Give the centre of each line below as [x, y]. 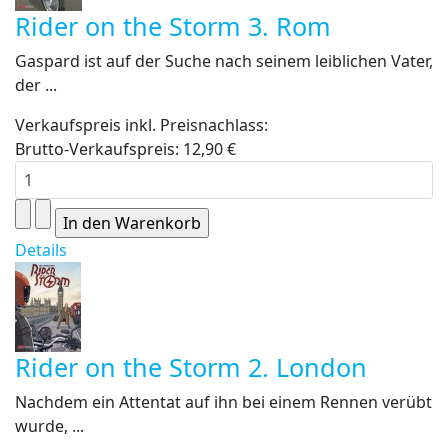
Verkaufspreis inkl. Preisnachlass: [141, 125]
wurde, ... [49, 426]
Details [41, 250]
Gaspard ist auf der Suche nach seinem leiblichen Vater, [224, 61]
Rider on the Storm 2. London [191, 367]
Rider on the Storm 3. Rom [173, 26]
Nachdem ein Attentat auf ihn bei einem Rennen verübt [223, 402]
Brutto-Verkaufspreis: [99, 149]
